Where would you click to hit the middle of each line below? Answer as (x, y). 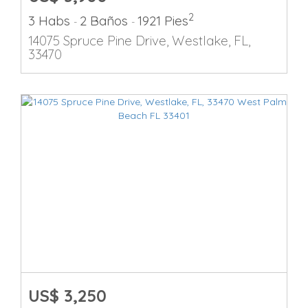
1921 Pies (163, 21)
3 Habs (51, 21)
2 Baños (106, 21)
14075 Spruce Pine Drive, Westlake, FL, (139, 41)
